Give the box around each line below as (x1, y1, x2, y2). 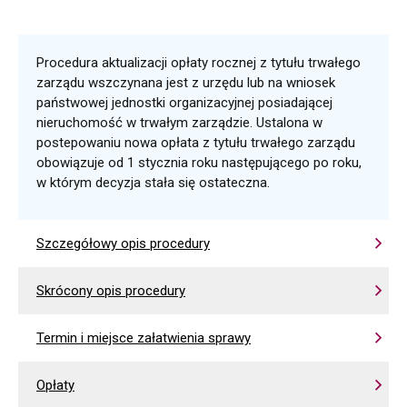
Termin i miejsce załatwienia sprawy (36, 330, 251, 346)
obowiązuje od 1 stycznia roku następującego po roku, (36, 154, 362, 171)
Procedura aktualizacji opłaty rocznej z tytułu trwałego (36, 55, 361, 71)
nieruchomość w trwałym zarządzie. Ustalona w (36, 114, 323, 131)
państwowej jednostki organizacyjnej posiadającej (36, 94, 333, 111)
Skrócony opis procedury (36, 283, 185, 299)
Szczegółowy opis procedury (36, 235, 210, 252)
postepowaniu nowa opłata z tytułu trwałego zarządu (36, 134, 355, 151)
